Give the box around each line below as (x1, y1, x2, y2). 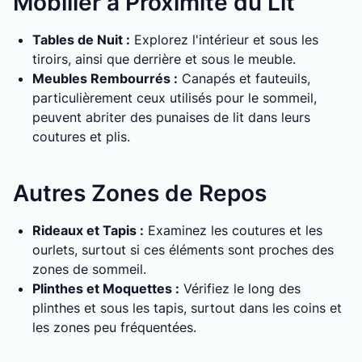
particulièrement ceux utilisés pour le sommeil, (32, 90, 317, 106)
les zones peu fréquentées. (32, 319, 196, 335)
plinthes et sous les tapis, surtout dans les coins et (32, 300, 342, 316)
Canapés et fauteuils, (178, 70, 310, 86)
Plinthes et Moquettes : (32, 280, 179, 297)
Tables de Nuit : (32, 32, 130, 48)
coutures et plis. (32, 128, 130, 145)
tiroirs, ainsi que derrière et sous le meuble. (32, 51, 296, 67)
